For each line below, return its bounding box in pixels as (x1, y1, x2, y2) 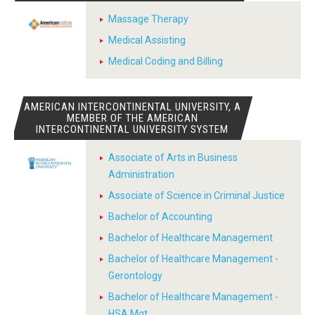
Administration (108, 169, 174, 180)
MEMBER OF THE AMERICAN (66, 112, 198, 124)
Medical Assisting (108, 34, 186, 46)
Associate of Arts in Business (108, 152, 238, 163)
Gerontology (108, 270, 162, 281)
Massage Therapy (108, 13, 188, 25)
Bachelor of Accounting (108, 211, 212, 222)
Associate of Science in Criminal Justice (108, 190, 285, 201)
